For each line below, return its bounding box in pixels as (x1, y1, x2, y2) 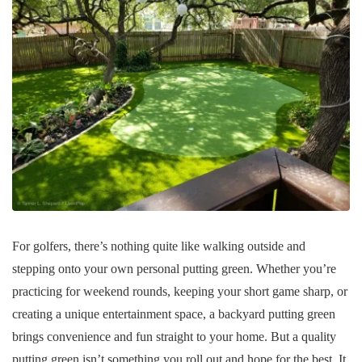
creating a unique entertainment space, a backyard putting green (12, 307, 335, 322)
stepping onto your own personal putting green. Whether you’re (12, 262, 336, 276)
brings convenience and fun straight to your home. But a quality (12, 330, 336, 344)
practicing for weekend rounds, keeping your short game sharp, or (12, 284, 347, 299)
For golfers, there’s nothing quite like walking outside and (12, 239, 305, 254)
